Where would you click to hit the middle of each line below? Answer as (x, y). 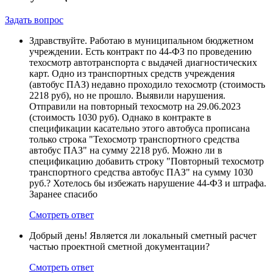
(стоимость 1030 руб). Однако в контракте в (120, 118)
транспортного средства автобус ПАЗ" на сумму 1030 (141, 172)
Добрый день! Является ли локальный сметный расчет (143, 236)
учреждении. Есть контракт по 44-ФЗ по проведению (140, 52)
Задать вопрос (34, 20)
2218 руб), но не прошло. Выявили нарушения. (127, 96)
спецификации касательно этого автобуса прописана (140, 129)
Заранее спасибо (63, 194)
